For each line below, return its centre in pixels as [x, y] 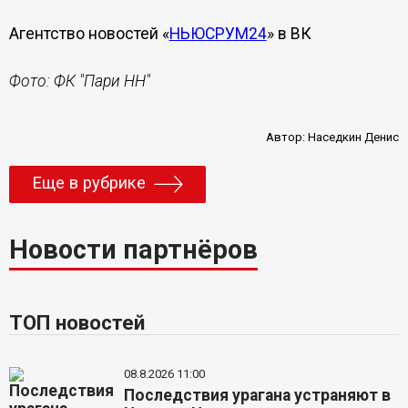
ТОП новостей [76, 323]
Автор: [287, 137]
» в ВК [289, 34]
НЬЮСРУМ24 [218, 34]
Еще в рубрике [88, 184]
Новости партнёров [133, 250]
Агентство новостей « [89, 34]
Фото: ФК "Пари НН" [79, 81]
